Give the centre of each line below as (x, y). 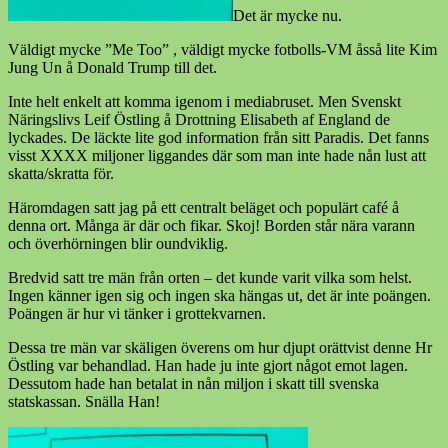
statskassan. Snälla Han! (84, 401)
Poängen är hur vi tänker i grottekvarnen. (137, 313)
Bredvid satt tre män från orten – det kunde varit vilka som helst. (210, 277)
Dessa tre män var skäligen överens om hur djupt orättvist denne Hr (220, 347)
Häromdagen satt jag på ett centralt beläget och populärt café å (203, 207)
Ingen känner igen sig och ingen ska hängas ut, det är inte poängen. (219, 295)
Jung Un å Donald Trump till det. (112, 67)
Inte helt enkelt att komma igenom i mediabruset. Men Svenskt (204, 101)
